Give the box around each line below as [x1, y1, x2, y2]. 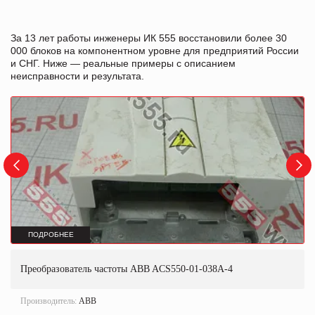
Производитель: [20, 295, 79, 306]
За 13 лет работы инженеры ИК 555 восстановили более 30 [11, 32, 287, 44]
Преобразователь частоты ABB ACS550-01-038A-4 [20, 263, 233, 274]
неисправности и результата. [11, 70, 144, 82]
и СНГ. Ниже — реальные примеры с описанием [11, 57, 236, 69]
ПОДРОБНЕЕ [27, 231, 74, 239]
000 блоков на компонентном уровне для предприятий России [11, 44, 299, 56]
